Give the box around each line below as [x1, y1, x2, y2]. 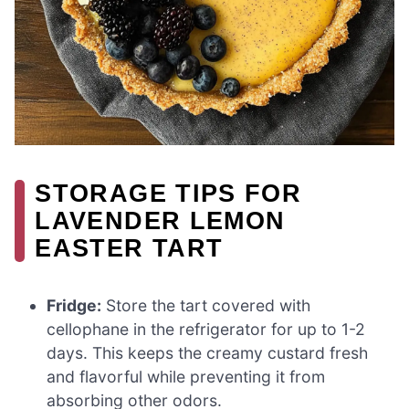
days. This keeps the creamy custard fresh [47, 342, 369, 362]
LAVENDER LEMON [35, 205, 286, 235]
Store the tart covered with [101, 295, 311, 315]
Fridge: [47, 295, 102, 315]
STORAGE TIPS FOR [35, 178, 302, 207]
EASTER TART [35, 233, 224, 262]
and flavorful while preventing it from [47, 366, 326, 386]
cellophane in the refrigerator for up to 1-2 [47, 319, 366, 339]
